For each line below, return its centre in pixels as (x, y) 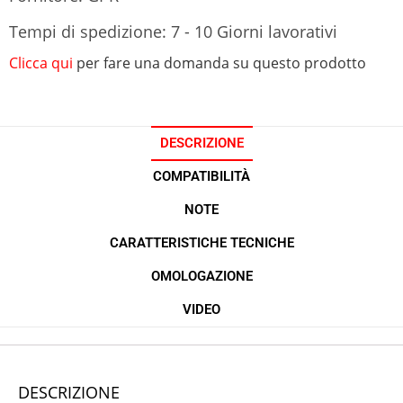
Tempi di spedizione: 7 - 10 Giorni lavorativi (173, 32)
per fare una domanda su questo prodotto (221, 63)
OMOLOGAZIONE (201, 277)
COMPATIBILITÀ (201, 177)
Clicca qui (41, 63)
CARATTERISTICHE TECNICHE (201, 243)
